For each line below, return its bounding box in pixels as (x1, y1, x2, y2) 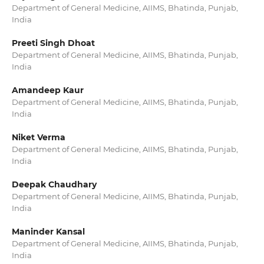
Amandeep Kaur (11, 85, 84, 96)
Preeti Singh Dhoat (11, 38, 95, 49)
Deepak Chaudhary (11, 179, 97, 190)
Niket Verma (11, 132, 65, 143)
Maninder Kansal (11, 226, 85, 237)
